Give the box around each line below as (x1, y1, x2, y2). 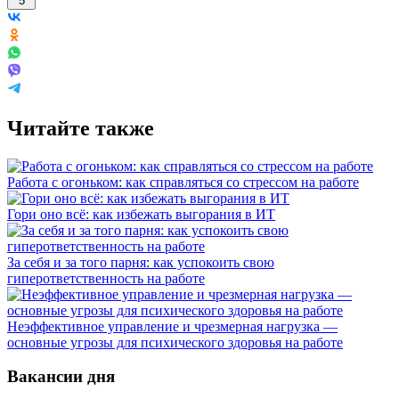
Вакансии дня (7, 367, 115, 387)
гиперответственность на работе (7, 270, 205, 286)
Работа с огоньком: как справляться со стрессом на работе (7, 174, 359, 190)
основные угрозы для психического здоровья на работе (7, 334, 343, 350)
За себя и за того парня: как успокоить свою (7, 254, 274, 270)
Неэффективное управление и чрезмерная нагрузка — (7, 318, 338, 334)
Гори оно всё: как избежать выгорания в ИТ (7, 206, 275, 222)
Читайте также (7, 116, 154, 140)
